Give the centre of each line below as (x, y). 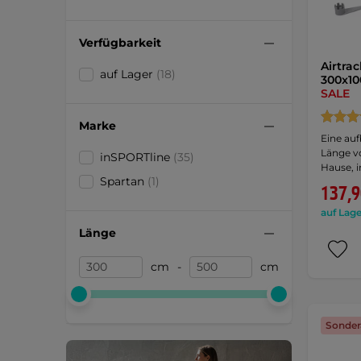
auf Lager (128, 74)
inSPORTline (137, 157)
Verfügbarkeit (120, 43)
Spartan (124, 181)
